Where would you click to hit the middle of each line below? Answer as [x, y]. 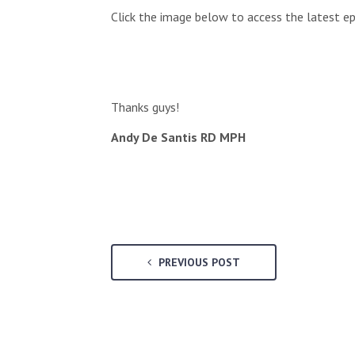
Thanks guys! [145, 107]
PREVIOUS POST [198, 262]
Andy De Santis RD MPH [178, 137]
